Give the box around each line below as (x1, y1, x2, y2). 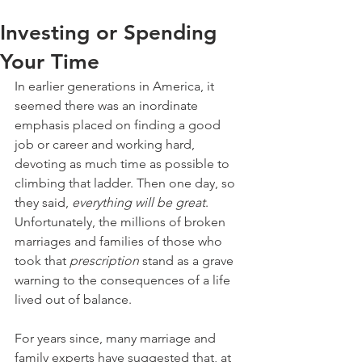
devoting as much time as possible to (15, 156, 233, 171)
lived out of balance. (15, 292, 132, 307)
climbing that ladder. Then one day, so (15, 175, 238, 191)
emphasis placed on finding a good (15, 117, 224, 133)
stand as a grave (139, 253, 237, 268)
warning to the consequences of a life (15, 272, 234, 288)
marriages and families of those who (15, 234, 225, 249)
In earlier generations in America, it (15, 78, 217, 94)
